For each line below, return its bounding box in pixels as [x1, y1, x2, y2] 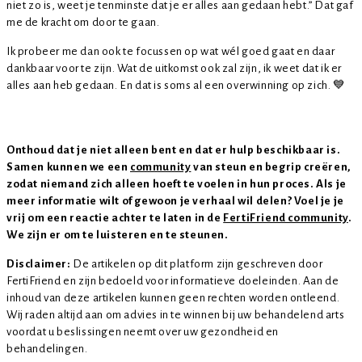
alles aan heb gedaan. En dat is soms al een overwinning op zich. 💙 [6, 79, 346, 92]
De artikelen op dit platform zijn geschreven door [73, 258, 323, 271]
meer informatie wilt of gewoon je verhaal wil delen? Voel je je [6, 195, 344, 208]
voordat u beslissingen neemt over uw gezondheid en [6, 326, 280, 339]
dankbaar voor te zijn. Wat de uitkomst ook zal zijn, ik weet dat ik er [6, 62, 343, 75]
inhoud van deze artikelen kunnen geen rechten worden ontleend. [6, 292, 340, 305]
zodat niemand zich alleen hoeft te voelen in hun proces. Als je [6, 178, 347, 191]
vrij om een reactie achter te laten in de [6, 212, 224, 225]
